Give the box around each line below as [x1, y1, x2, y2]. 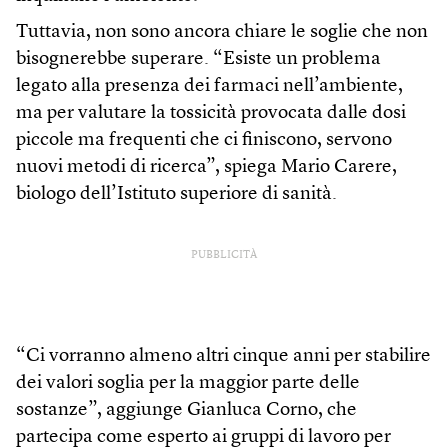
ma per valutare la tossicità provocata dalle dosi [16, 104, 406, 124]
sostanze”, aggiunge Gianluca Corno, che [16, 401, 357, 421]
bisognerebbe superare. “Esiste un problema [16, 50, 381, 70]
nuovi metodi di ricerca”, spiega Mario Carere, [16, 158, 397, 178]
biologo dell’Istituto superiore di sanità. [16, 185, 337, 205]
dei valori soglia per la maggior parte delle [16, 374, 360, 394]
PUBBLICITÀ [191, 250, 257, 262]
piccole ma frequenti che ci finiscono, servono [16, 131, 392, 151]
